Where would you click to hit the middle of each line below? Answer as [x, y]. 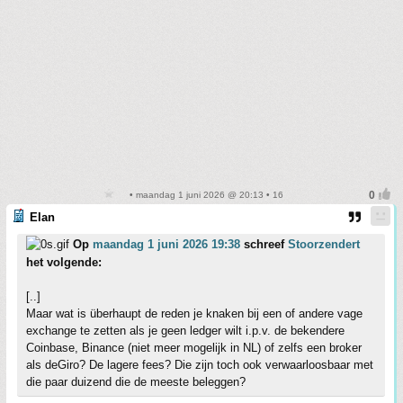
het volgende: [64, 262]
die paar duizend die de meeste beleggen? [136, 381]
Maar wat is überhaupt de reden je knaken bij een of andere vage [194, 313]
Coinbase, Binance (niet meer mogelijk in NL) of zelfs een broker [194, 347]
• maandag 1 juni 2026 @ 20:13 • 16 [205, 194]
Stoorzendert [324, 244]
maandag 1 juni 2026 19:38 [166, 244]
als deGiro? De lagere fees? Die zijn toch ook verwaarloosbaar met [200, 364]
